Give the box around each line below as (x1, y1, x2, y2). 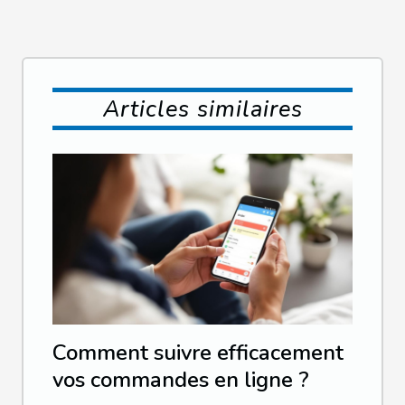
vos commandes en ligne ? (52, 365, 309, 395)
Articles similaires (102, 93, 303, 126)
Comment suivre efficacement (52, 338, 344, 368)
